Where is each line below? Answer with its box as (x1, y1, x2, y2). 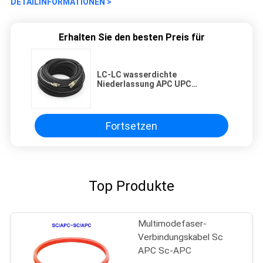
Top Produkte (89, 178, 174, 195)
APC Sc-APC (138, 245, 192, 257)
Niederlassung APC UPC (97, 79, 191, 89)
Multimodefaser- (138, 218, 207, 230)
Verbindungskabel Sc (138, 232, 224, 243)
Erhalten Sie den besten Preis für (58, 32, 205, 43)
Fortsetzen (106, 119, 157, 132)
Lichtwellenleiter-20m (97, 89, 183, 99)
